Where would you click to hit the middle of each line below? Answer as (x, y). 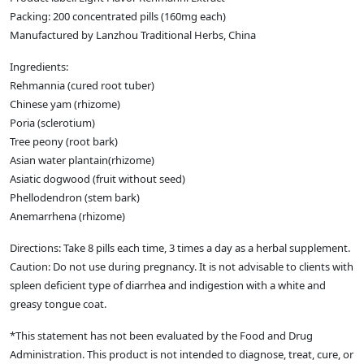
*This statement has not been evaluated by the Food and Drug (161, 336)
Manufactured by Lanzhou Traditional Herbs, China (133, 35)
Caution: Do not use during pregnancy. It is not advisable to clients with (182, 267)
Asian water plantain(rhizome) (82, 160)
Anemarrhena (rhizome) (67, 217)
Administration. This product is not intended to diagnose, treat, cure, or (182, 355)
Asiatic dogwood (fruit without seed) (97, 179)
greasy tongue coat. (58, 304)
